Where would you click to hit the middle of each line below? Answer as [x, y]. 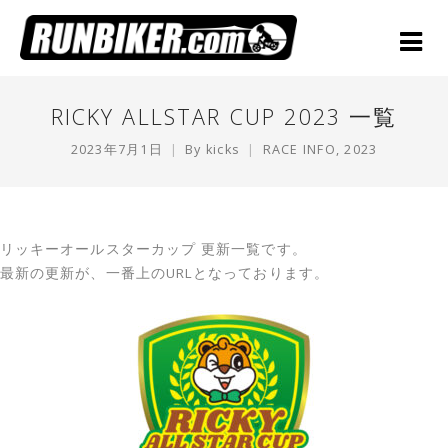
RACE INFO [299, 149]
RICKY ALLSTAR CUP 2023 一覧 [224, 116]
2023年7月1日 [116, 149]
